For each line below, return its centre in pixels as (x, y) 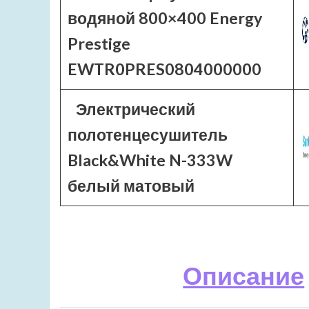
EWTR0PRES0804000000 (165, 69)
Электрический (135, 109)
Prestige (99, 43)
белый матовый (131, 186)
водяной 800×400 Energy (165, 18)
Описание (244, 275)
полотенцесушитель (148, 134)
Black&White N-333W (150, 160)
